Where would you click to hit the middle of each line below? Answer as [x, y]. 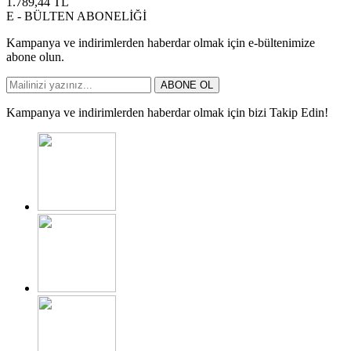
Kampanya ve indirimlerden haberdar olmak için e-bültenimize [161, 42]
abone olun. [35, 56]
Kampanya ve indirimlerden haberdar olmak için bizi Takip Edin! [167, 112]
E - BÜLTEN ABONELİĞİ [76, 16]
